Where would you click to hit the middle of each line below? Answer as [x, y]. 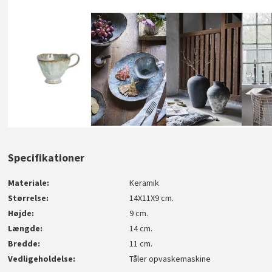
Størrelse [27, 198]
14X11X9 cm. [152, 198]
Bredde [23, 243]
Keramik [144, 182]
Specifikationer [46, 157]
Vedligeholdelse [41, 258]
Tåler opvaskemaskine [170, 258]
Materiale [28, 182]
